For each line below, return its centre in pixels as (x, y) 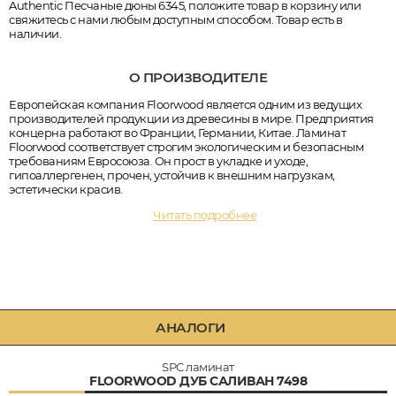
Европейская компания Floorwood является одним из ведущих (185, 104)
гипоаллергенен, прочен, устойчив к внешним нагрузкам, (172, 175)
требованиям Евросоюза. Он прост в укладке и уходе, (158, 160)
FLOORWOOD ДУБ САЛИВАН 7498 (198, 381)
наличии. (35, 34)
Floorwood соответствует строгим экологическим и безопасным (186, 146)
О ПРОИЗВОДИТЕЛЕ (198, 78)
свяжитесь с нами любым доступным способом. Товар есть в (176, 20)
